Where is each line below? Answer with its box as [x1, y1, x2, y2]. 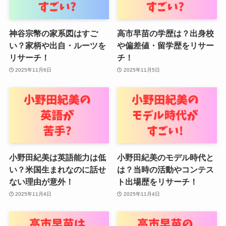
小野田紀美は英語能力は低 [9, 153, 106, 162]
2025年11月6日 [15, 67, 52, 73]
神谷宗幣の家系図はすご [9, 29, 98, 38]
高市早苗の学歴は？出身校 [117, 29, 214, 38]
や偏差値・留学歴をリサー [117, 41, 214, 50]
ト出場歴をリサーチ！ [117, 177, 198, 187]
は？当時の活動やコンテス [117, 165, 214, 175]
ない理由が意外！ [9, 177, 74, 187]
